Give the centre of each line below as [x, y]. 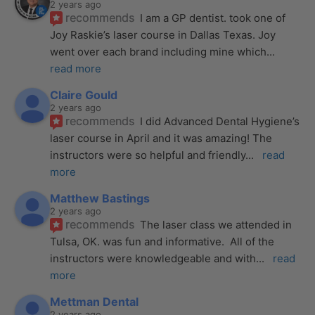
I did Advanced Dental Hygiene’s [220, 121]
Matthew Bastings [100, 198]
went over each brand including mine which [159, 51]
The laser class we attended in [216, 224]
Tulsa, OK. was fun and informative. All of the [162, 241]
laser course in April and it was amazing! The [161, 138]
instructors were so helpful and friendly [148, 155]
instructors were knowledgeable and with [153, 258]
